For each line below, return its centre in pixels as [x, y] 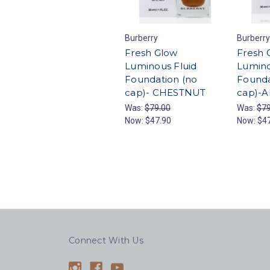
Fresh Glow [151, 53]
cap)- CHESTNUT [165, 93]
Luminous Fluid [161, 66]
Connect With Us [106, 241]
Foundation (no [161, 80]
